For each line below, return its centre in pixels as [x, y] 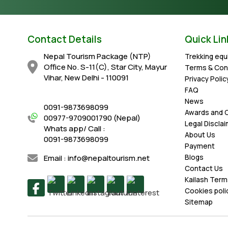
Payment [200, 146]
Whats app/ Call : [75, 129]
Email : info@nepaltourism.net [97, 158]
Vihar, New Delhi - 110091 [86, 78]
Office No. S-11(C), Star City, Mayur [105, 67]
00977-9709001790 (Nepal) [92, 118]
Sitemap [199, 202]
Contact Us [204, 168]
